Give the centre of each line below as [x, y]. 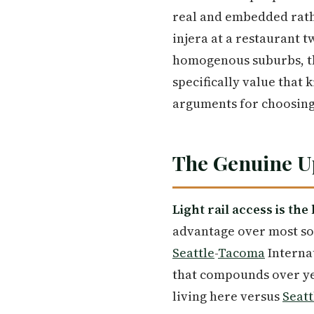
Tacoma [241, 253]
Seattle [193, 253]
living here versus [227, 296]
